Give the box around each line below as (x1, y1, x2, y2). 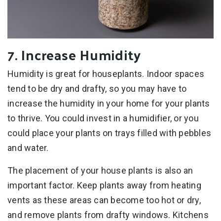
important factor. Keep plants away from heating (7, 180, 201, 190)
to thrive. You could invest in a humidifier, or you (7, 112, 199, 123)
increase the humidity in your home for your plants (7, 98, 210, 109)
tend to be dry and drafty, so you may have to (7, 83, 187, 94)
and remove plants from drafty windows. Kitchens (7, 209, 209, 220)
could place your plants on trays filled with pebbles (7, 127, 211, 138)
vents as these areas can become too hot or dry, (7, 194, 201, 205)
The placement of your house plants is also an (7, 165, 193, 176)
